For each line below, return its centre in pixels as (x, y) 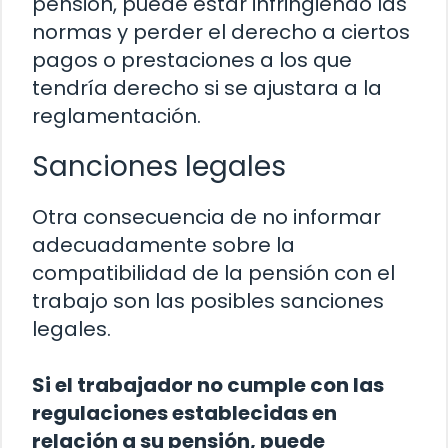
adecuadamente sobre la (163, 245)
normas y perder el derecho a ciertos (221, 32)
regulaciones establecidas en (184, 413)
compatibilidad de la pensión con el (213, 273)
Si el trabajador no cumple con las (208, 385)
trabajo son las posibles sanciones (208, 301)
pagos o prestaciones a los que (192, 60)
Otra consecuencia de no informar (206, 217)
